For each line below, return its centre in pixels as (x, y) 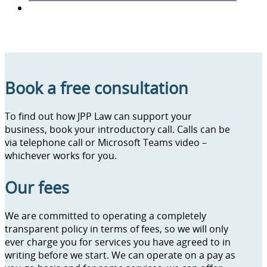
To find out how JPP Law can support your (98, 117)
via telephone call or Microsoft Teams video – (106, 143)
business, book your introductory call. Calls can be (117, 130)
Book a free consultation (97, 88)
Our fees (37, 187)
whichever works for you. (62, 156)
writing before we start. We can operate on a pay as (120, 255)
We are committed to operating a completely (105, 215)
